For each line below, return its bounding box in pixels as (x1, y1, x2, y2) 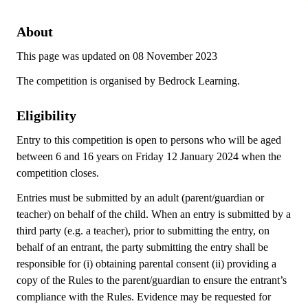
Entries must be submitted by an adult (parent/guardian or (16, 192, 264, 203)
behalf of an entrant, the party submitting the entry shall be (16, 241, 268, 253)
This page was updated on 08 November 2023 (16, 50, 217, 62)
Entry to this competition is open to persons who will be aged (16, 134, 281, 146)
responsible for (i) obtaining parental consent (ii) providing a (16, 258, 276, 269)
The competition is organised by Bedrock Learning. (16, 75, 240, 87)
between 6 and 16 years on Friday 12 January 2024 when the (16, 151, 281, 162)
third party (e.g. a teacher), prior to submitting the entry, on (16, 225, 269, 236)
